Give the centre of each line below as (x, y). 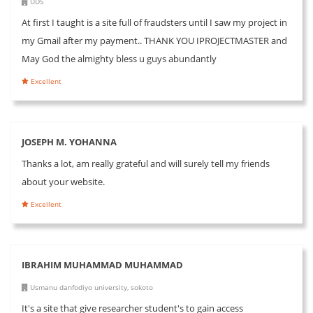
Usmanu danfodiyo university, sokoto (90, 287)
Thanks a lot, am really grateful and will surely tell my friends (146, 163)
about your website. (63, 181)
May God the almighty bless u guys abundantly (119, 58)
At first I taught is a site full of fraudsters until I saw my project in (154, 22)
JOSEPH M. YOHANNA (69, 141)
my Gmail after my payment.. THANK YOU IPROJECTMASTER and (154, 40)
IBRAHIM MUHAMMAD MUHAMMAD (102, 264)
